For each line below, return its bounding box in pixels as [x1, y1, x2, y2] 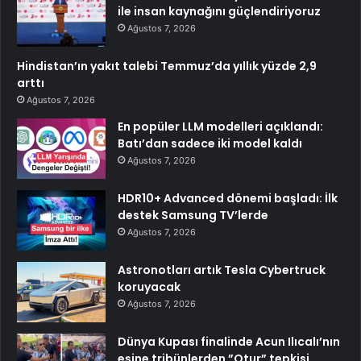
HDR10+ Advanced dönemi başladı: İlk [118, 190, 338, 207]
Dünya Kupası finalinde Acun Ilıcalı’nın [118, 334, 340, 351]
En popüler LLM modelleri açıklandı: [118, 118, 323, 135]
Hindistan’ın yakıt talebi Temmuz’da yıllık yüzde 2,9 [17, 58, 317, 75]
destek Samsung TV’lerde [118, 207, 268, 224]
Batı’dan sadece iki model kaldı [118, 135, 302, 152]
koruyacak [118, 279, 180, 296]
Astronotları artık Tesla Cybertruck [118, 262, 326, 279]
